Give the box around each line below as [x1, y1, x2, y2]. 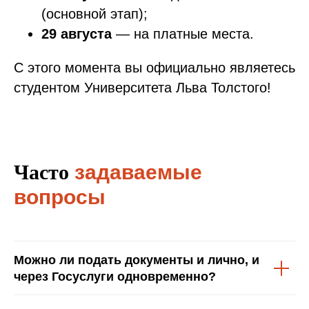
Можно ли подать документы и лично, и [14, 253, 259, 268]
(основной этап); [41, 6, 148, 22]
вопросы [14, 186, 106, 209]
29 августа [41, 26, 112, 42]
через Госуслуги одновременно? [14, 270, 216, 284]
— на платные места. [112, 26, 254, 42]
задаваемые [69, 161, 202, 184]
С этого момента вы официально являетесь [14, 60, 295, 76]
